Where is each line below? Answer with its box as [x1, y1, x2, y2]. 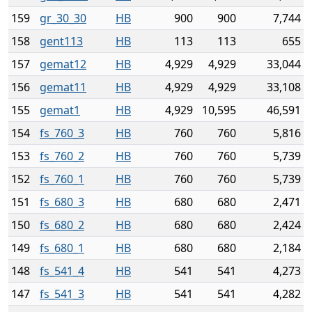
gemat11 [40, 79, 86, 95]
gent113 [40, 33, 83, 49]
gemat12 [40, 56, 86, 72]
